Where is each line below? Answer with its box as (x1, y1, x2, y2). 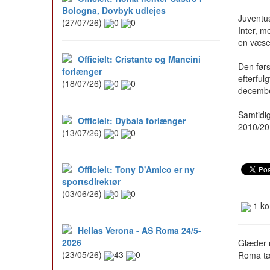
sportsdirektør (62, 175, 121, 187)
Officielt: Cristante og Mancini (78, 53, 201, 66)
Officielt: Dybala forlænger (78, 114, 186, 127)
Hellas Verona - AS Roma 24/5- (78, 224, 201, 237)
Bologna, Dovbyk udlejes (62, 4, 166, 16)
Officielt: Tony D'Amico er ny (78, 163, 195, 175)
